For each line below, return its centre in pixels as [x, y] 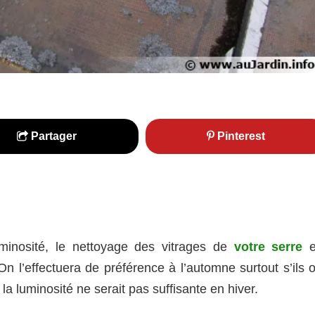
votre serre [268, 246]
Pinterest [239, 136]
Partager [53, 136]
